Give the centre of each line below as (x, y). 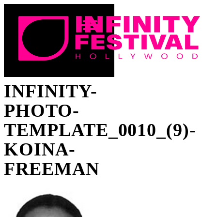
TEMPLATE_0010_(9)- (100, 130)
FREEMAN (52, 169)
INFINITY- (51, 91)
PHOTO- (42, 110)
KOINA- (40, 149)
